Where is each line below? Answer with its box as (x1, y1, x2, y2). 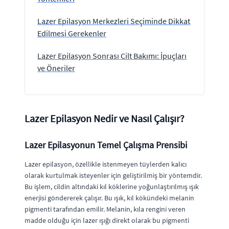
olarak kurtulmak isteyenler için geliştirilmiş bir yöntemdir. (25, 171, 202, 180)
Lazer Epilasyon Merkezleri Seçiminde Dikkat (37, 16, 190, 26)
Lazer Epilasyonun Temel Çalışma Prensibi (25, 139, 187, 151)
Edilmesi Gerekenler (37, 28, 106, 38)
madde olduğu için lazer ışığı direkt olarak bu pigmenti (25, 216, 189, 225)
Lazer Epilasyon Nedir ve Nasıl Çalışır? (25, 112, 185, 125)
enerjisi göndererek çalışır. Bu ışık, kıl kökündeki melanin (25, 193, 194, 202)
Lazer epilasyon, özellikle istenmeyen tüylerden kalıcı (25, 159, 187, 169)
